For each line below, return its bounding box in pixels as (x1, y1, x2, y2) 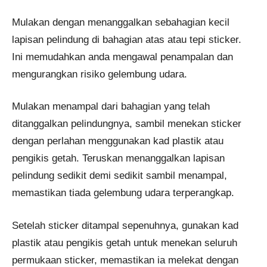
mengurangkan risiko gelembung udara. (12, 68, 187, 80)
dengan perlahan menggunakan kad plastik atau (12, 135, 223, 147)
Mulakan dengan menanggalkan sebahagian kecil (12, 16, 229, 28)
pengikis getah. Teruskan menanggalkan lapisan (12, 153, 225, 164)
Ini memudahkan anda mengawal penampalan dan (12, 51, 233, 63)
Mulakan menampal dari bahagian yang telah (12, 101, 210, 113)
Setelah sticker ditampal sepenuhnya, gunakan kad (12, 219, 238, 231)
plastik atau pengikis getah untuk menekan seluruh (12, 237, 237, 249)
